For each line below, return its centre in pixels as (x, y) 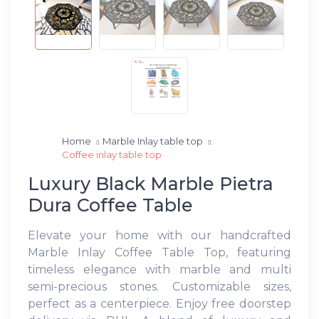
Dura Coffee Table (110, 205)
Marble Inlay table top (154, 141)
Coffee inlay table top (112, 154)
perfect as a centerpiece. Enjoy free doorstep (159, 303)
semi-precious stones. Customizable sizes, (159, 286)
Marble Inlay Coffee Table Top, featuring (159, 252)
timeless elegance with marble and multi (159, 269)
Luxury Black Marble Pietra (151, 183)
